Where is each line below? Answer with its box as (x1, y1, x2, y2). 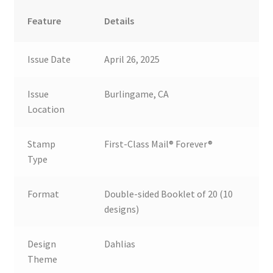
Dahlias (104, 237, 136, 250)
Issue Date (27, 52, 71, 65)
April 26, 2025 (104, 52, 160, 65)
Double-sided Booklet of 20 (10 (104, 187, 233, 200)
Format (27, 187, 60, 200)
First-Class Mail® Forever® (104, 137, 213, 150)
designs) (104, 202, 140, 215)
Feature (27, 14, 62, 27)
